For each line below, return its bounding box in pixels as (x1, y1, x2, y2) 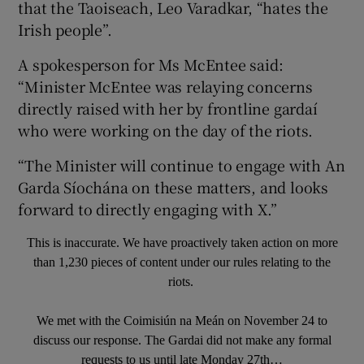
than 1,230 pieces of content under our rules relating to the (33, 255, 331, 270)
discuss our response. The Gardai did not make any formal (32, 333, 331, 348)
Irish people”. (18, 19, 112, 41)
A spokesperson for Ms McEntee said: (18, 54, 284, 76)
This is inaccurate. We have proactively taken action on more (26, 236, 338, 250)
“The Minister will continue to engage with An (18, 154, 345, 176)
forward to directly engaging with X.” (18, 198, 278, 220)
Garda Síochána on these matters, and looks (18, 176, 329, 198)
